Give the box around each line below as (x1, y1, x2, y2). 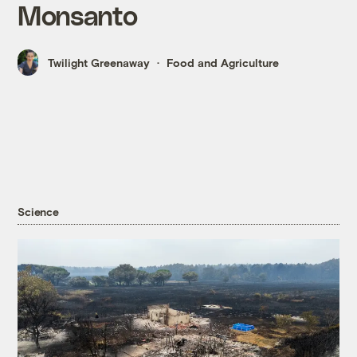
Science (18, 204, 59, 218)
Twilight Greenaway (48, 56, 151, 70)
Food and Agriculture (167, 56, 280, 70)
